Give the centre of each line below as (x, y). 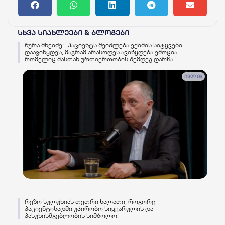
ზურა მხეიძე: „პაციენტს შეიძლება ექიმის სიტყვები (103, 45)
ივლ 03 (193, 76)
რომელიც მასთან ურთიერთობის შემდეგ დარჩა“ (100, 59)
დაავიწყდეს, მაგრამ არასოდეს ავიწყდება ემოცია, (102, 52)
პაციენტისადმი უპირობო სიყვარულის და (89, 208)
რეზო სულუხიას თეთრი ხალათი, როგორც (90, 201)
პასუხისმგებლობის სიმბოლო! (72, 215)
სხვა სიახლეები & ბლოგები (73, 32)
